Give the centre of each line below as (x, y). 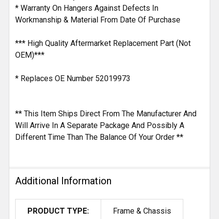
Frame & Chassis (142, 211)
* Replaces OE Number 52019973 (73, 79)
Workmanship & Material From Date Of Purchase (98, 20)
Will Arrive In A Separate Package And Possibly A (100, 126)
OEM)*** (30, 55)
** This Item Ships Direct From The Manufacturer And (106, 114)
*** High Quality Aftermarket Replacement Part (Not (103, 44)
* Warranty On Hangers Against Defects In (87, 8)
